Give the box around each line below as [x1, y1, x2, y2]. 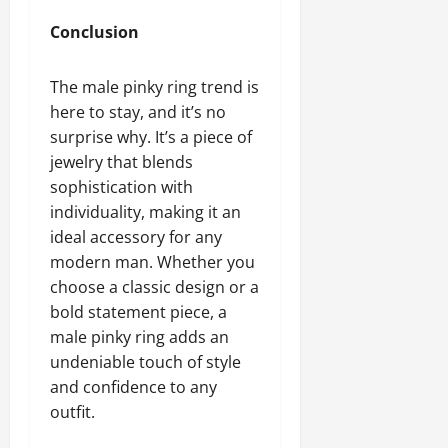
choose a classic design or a [50, 275, 259, 298]
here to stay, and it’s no [50, 100, 226, 123]
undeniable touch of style [50, 350, 241, 373]
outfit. [50, 400, 95, 423]
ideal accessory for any [50, 225, 222, 248]
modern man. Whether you [50, 250, 255, 273]
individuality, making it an [50, 200, 241, 223]
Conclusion [50, 20, 139, 43]
